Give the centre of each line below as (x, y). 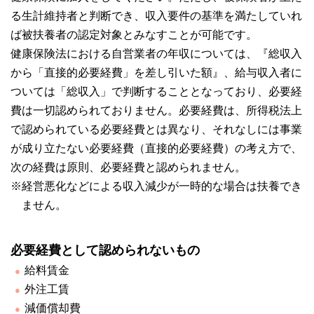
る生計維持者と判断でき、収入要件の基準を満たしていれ (156, 16)
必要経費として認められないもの (105, 251)
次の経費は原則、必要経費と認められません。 (128, 168)
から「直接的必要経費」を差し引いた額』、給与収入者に (156, 73)
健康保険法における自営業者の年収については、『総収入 (156, 54)
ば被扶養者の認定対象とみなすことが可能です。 (134, 35)
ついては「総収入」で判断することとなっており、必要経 (156, 92)
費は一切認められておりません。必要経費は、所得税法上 (156, 111)
